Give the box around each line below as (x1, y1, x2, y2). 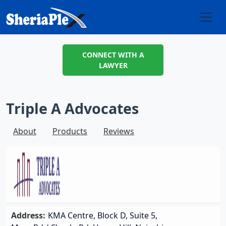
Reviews (103, 126, 134, 137)
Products (52, 126, 87, 137)
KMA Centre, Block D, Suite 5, (48, 210, 157, 221)
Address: (11, 210, 45, 221)
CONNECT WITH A (82, 50, 144, 60)
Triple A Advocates (6, 98, 139, 118)
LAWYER (98, 61, 128, 70)
